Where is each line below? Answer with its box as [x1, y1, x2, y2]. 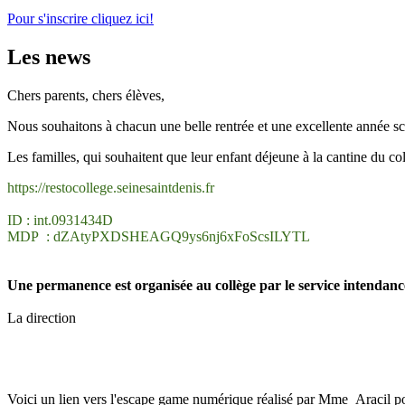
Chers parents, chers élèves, [7, 87, 165, 103]
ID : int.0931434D [7, 212, 113, 228]
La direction [7, 309, 76, 325]
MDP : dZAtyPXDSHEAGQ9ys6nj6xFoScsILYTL [7, 228, 310, 244]
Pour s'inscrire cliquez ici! [7, 10, 154, 26]
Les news [7, 44, 90, 69]
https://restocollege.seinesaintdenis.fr [7, 179, 214, 195]
